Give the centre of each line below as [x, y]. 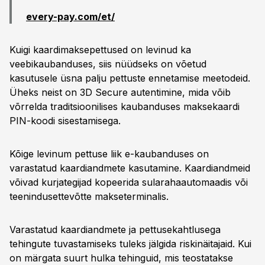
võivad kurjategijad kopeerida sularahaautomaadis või [129, 182]
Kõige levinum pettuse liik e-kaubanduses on [109, 154]
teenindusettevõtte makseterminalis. [89, 196]
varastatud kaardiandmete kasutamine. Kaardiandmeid [130, 168]
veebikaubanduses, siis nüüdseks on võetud [108, 64]
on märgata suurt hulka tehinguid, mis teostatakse [121, 258]
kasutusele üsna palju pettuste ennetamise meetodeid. [130, 78]
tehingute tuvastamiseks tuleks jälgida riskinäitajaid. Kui [130, 244]
